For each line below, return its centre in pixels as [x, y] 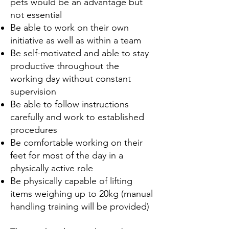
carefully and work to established [77, 117]
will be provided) [115, 207]
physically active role [52, 168]
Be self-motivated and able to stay [79, 53]
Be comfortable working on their [76, 143]
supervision [33, 91]
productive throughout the [65, 66]
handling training [46, 207]
